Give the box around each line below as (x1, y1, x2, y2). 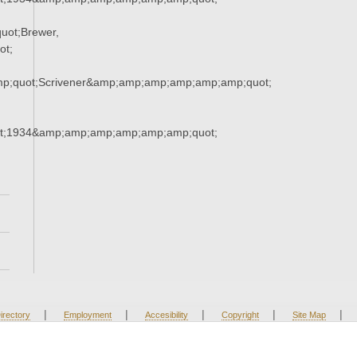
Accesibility (144, 310, 188, 320)
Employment (63, 310, 112, 320)
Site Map (292, 310, 326, 320)
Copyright (221, 310, 259, 320)
